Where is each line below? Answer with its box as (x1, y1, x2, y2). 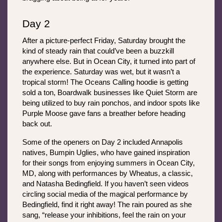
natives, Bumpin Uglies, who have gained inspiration (22, 149, 190, 157)
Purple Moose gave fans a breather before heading (22, 110, 185, 118)
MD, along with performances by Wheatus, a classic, (22, 169, 193, 178)
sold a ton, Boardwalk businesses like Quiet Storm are (22, 89, 197, 97)
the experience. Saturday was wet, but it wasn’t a (22, 68, 180, 76)
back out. (22, 120, 54, 128)
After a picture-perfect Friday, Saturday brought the (22, 37, 185, 45)
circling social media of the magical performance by (22, 190, 188, 199)
